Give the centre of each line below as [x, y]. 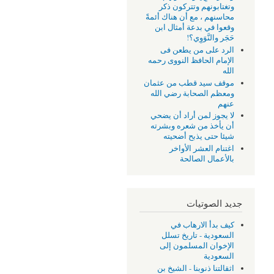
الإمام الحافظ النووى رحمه [191, 60]
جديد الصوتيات [214, 203]
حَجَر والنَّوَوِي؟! [211, 38]
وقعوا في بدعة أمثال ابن [195, 28]
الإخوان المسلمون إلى [197, 246]
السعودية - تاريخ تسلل [198, 235]
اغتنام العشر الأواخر [202, 148]
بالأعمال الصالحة [207, 158]
